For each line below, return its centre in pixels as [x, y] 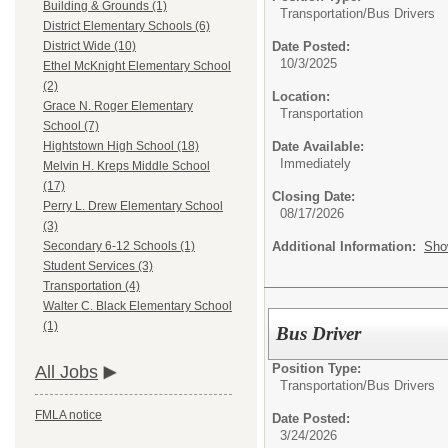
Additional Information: [348, 246]
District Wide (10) [89, 46]
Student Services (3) [98, 266]
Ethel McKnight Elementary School [137, 66]
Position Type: [316, 368]
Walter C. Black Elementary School [137, 306]
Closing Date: [313, 196]
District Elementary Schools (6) [126, 26]
